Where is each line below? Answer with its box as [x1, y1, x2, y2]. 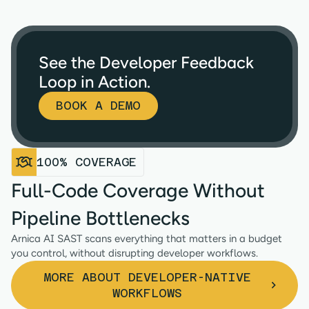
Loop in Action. [39, 72, 150, 92]
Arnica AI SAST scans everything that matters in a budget [11, 232, 282, 246]
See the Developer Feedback [39, 52, 254, 73]
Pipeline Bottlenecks [11, 206, 190, 230]
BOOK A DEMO [56, 99, 141, 113]
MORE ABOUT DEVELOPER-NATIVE [43, 270, 251, 285]
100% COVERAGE [37, 154, 137, 169]
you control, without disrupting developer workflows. [11, 247, 258, 260]
